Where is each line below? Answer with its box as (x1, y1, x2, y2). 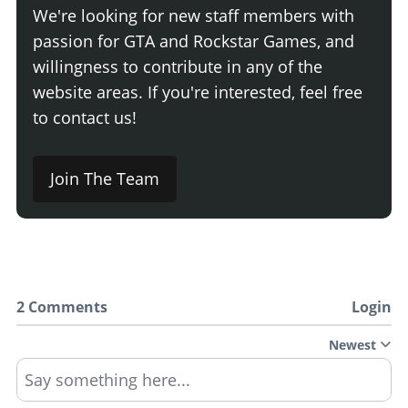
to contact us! (33, 107, 137, 129)
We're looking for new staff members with (33, 5, 354, 27)
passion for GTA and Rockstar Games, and (33, 30, 354, 53)
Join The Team (50, 168, 159, 190)
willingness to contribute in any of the (33, 56, 322, 78)
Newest (329, 336, 376, 354)
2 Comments (16, 297, 107, 318)
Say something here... (25, 369, 190, 392)
